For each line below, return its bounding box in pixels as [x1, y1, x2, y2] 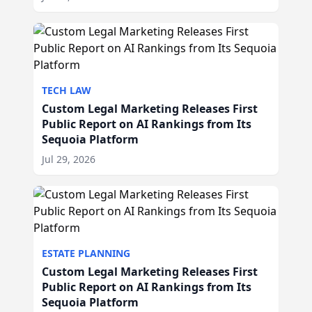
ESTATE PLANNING [42, 247, 130, 260]
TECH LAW [42, 84, 91, 97]
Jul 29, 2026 [42, 153, 95, 166]
